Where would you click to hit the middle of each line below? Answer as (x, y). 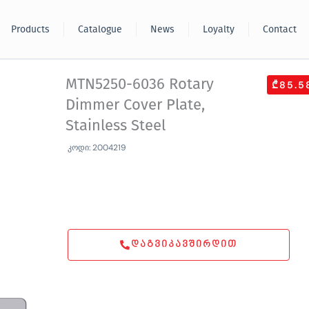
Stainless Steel (116, 125)
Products (30, 29)
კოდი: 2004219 (97, 148)
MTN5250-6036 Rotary (140, 84)
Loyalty (219, 29)
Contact (280, 29)
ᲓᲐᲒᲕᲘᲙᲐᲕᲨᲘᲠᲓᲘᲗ (185, 245)
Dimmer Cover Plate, (136, 104)
